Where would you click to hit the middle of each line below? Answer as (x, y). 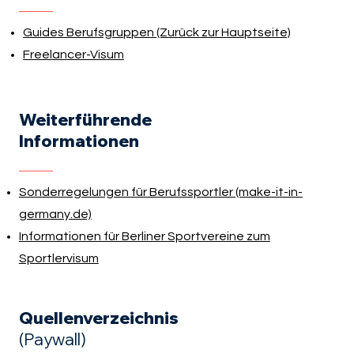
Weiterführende (85, 119)
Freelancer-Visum (74, 55)
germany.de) (55, 214)
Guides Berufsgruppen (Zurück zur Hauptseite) (157, 33)
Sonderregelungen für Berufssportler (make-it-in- (160, 192)
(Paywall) (52, 339)
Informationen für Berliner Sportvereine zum (144, 236)
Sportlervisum (58, 258)
